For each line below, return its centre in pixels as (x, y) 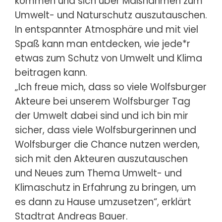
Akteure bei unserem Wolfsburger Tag (103, 101)
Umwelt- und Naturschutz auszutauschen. (111, 15)
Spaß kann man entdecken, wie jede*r (103, 44)
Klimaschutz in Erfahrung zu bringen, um (106, 187)
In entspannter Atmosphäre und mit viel (107, 29)
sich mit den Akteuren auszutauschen (101, 159)
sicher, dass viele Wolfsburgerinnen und (106, 130)
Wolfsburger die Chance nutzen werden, (107, 144)
